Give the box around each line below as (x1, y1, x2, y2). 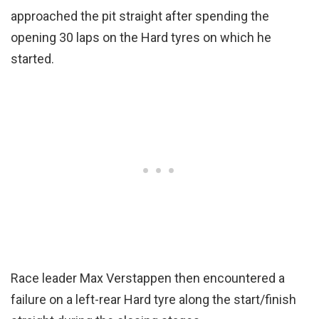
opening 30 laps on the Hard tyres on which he (11, 30, 271, 46)
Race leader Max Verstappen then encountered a (11, 271, 285, 286)
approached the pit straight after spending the (11, 9, 269, 24)
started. (11, 51, 54, 67)
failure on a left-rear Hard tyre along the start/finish (11, 292, 296, 308)
